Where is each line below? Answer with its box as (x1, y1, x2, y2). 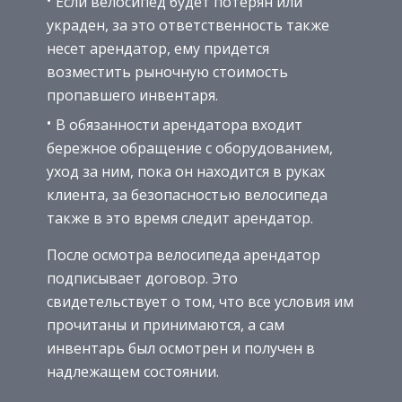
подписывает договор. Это (47, 267, 238, 288)
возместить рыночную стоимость (47, 61, 288, 82)
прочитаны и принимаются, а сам (47, 314, 284, 335)
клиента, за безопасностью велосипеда (47, 184, 328, 205)
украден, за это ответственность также (47, 14, 329, 35)
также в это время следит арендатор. (47, 207, 313, 228)
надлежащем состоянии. (47, 361, 219, 381)
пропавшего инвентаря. (47, 84, 218, 105)
